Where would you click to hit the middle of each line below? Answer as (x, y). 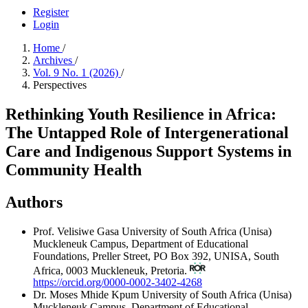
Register (51, 12)
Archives (54, 60)
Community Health (74, 169)
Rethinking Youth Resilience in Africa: (141, 114)
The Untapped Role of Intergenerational (147, 132)
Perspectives (60, 85)
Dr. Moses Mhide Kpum (87, 295)
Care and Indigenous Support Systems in (148, 151)
